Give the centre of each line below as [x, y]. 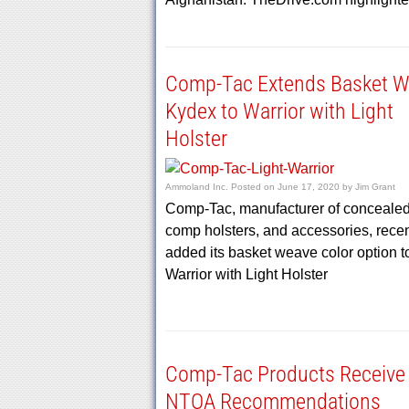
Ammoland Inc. [196, 187]
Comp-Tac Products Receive [285, 374]
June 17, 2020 [308, 187]
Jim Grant [375, 187]
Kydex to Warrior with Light [279, 111]
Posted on [254, 187]
